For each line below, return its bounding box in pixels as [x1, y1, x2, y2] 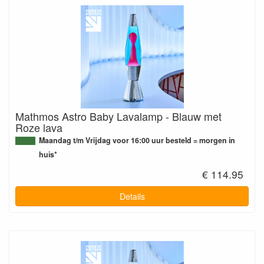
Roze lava [15, 119, 62, 135]
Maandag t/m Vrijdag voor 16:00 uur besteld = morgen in [39, 134, 235, 146]
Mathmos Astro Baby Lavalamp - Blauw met [15, 108, 222, 124]
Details [119, 190, 145, 203]
